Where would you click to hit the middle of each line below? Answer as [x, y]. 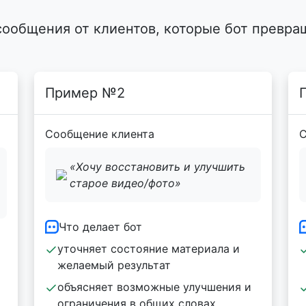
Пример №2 [85, 93]
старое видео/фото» [125, 183]
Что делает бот [100, 227]
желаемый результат [114, 265]
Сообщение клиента [100, 134]
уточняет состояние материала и [149, 249]
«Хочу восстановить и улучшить [157, 167]
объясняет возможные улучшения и [154, 287]
